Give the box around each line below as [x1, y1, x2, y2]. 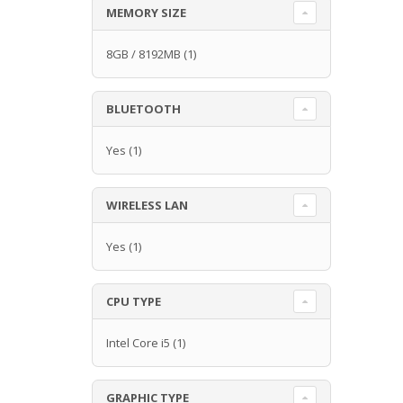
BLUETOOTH [106, 100, 181, 117]
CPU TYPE [106, 292, 161, 309]
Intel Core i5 [106, 334, 170, 351]
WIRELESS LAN [106, 196, 188, 213]
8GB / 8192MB [106, 45, 181, 62]
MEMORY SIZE [106, 4, 186, 21]
